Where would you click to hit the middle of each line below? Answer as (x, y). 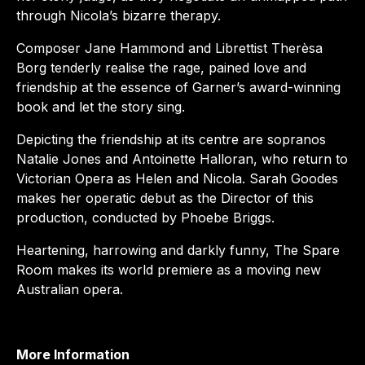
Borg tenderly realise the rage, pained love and (161, 68)
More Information (73, 355)
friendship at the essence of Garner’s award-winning (178, 88)
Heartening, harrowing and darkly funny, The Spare (178, 251)
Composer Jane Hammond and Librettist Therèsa (169, 48)
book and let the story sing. (101, 107)
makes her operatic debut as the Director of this (165, 198)
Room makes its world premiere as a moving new (169, 270)
